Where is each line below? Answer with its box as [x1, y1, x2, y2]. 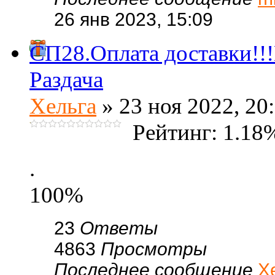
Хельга [29, 93, 96, 118]
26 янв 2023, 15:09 [54, 9, 213, 29]
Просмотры [101, 239, 207, 259]
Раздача [29, 67, 103, 92]
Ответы [80, 218, 158, 238]
